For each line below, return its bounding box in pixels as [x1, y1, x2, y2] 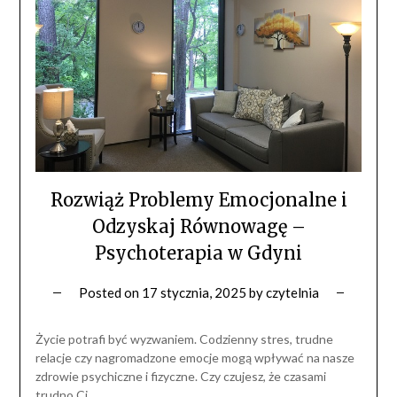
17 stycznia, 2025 [141, 284, 246, 300]
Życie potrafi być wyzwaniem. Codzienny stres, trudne [35, 331, 333, 346]
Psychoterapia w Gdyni [95, 241, 302, 264]
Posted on [78, 284, 142, 300]
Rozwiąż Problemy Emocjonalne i [50, 188, 347, 211]
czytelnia [265, 284, 319, 300]
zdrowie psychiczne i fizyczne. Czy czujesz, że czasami [35, 368, 326, 384]
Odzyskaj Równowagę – [91, 214, 306, 237]
